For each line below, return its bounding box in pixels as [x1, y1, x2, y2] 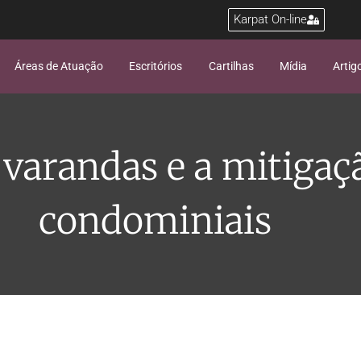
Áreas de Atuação [14, 60, 103, 73]
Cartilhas [208, 60, 254, 73]
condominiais [38, 197, 272, 243]
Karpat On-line [234, 12, 308, 27]
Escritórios [129, 60, 183, 73]
